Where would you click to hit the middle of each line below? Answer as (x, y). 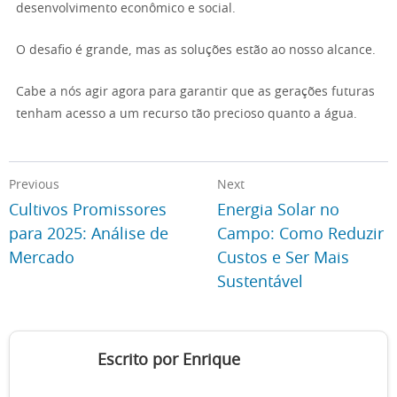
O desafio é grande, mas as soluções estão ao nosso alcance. (196, 51)
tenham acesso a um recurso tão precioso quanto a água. (187, 114)
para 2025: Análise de (89, 235)
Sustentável (261, 283)
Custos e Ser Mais (284, 259)
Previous (34, 185)
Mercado (42, 259)
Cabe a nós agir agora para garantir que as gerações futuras (195, 92)
